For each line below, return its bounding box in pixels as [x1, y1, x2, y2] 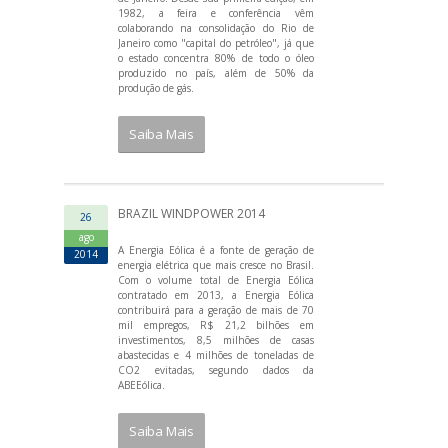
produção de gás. [118, 80, 194, 95]
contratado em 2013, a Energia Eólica [118, 287, 314, 302]
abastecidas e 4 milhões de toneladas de [118, 347, 314, 362]
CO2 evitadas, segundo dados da [118, 362, 314, 377]
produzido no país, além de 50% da [118, 65, 314, 80]
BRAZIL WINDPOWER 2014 [118, 204, 265, 222]
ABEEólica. [118, 377, 168, 392]
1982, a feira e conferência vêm [118, 5, 314, 20]
